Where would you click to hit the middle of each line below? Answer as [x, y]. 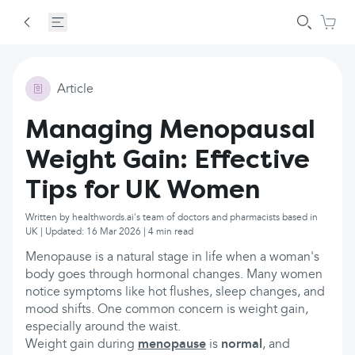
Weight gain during [82, 345]
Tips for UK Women [143, 189]
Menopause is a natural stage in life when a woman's [172, 258]
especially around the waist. [103, 327]
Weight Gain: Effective [168, 159]
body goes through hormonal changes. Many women [174, 275]
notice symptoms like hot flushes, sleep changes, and [175, 292]
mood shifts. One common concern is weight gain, [167, 310]
